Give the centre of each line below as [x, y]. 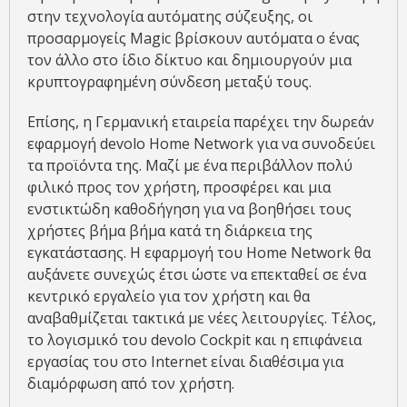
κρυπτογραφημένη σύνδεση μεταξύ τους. [169, 82]
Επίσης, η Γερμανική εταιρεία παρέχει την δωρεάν [201, 122]
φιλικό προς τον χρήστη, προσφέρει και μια [179, 188]
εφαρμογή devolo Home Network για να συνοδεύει [201, 144]
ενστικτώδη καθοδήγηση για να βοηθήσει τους [189, 209]
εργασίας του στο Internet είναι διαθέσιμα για [185, 362]
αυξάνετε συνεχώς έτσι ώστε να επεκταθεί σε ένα [197, 275]
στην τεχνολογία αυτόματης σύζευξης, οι [170, 17]
